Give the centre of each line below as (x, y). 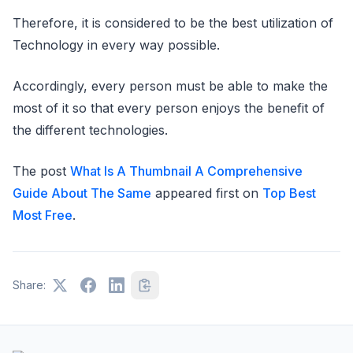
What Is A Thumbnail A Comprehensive (186, 171)
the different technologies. (90, 130)
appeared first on (207, 193)
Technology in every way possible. (116, 45)
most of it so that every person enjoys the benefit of (169, 108)
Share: (29, 285)
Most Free (43, 215)
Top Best (289, 193)
